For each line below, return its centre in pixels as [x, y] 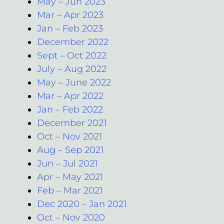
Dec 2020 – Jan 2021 [82, 204]
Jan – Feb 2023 [70, 28]
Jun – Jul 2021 [67, 163]
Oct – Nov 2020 [71, 217]
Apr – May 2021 [70, 177]
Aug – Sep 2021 [70, 150]
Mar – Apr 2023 [70, 15]
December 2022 [73, 42]
